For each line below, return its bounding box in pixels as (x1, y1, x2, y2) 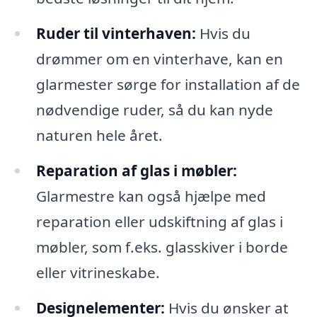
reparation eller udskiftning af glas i (35, 212, 283, 232)
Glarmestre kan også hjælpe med (35, 186, 266, 207)
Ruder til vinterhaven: (35, 23, 196, 44)
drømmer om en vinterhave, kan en (35, 49, 283, 69)
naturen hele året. (35, 125, 163, 146)
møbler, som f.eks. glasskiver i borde (35, 237, 288, 258)
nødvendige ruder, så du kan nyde (35, 100, 273, 120)
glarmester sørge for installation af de (35, 74, 300, 95)
